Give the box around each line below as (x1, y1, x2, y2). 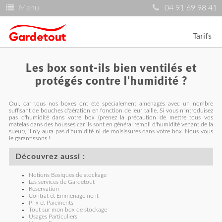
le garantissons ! (8, 135, 50, 141)
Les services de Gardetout (28, 179, 95, 185)
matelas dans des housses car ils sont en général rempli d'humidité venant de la (8, 121, 214, 127)
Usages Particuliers (28, 214, 77, 220)
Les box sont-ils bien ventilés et (25, 63, 197, 74)
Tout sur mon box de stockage (28, 207, 107, 213)
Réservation (28, 186, 59, 192)
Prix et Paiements (28, 200, 73, 206)
